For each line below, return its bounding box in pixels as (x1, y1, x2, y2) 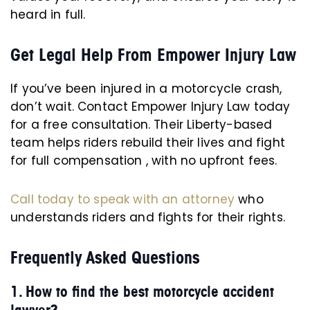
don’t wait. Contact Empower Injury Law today (10, 98, 291, 115)
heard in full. (10, 6, 86, 23)
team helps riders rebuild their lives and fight (10, 134, 285, 151)
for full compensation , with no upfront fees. (10, 152, 277, 169)
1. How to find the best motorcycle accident (10, 282, 274, 301)
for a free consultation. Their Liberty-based (10, 116, 273, 133)
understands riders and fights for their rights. (10, 209, 285, 226)
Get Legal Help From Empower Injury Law (10, 44, 296, 65)
